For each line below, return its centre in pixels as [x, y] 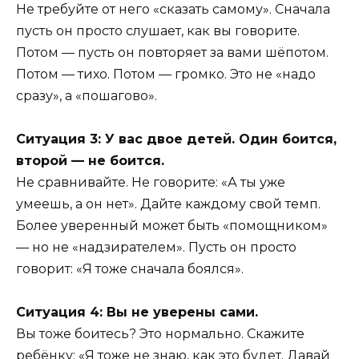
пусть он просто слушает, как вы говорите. [158, 30]
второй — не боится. [90, 161]
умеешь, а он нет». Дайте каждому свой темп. [168, 204]
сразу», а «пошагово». [87, 95]
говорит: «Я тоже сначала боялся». [130, 269]
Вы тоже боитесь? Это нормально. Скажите [160, 334]
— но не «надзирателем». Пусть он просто [156, 248]
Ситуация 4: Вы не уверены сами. [137, 313]
